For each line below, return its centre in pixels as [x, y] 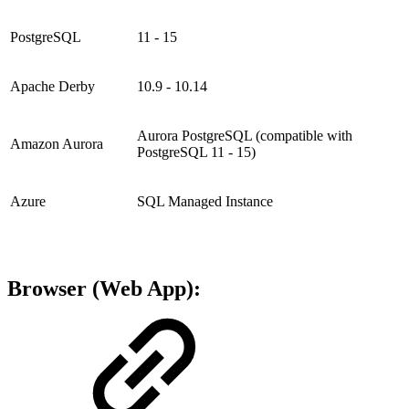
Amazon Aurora [57, 144]
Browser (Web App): [104, 289]
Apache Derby [52, 87]
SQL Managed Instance [205, 202]
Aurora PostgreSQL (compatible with [245, 136]
